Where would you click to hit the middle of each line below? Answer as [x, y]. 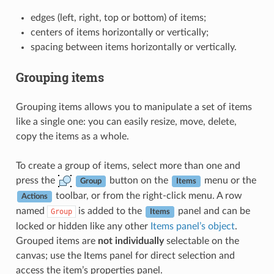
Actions [34, 197]
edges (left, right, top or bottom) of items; [118, 18]
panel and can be [213, 211]
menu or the [229, 181]
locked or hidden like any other [83, 227]
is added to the [110, 211]
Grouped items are [57, 241]
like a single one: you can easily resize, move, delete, [126, 122]
